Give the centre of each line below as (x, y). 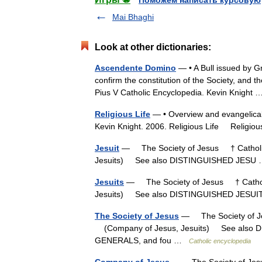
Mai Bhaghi (133, 17)
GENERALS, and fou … (142, 240)
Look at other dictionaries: (153, 47)
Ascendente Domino (135, 68)
